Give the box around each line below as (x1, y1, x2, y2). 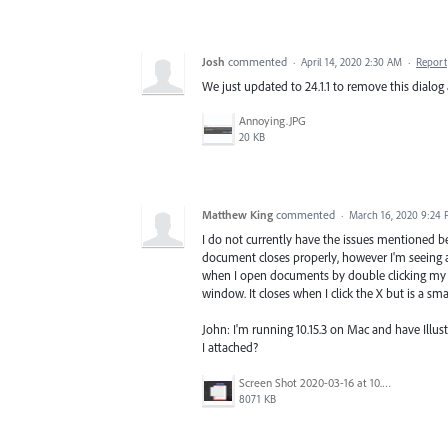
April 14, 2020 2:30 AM (301, 54, 402, 69)
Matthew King (202, 207, 273, 223)
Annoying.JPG (239, 113, 306, 129)
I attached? (202, 339, 258, 356)
